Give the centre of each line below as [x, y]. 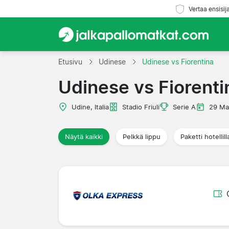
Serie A [184, 107]
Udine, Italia [90, 107]
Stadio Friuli [141, 107]
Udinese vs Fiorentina [178, 61]
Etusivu [70, 61]
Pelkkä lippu [142, 136]
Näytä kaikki [84, 136]
